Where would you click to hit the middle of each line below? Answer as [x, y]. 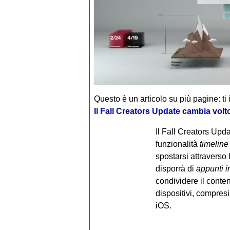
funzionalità [177, 144]
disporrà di [176, 169]
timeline [214, 144]
